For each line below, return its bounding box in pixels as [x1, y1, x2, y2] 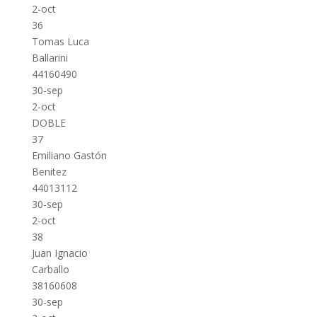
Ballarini [31, 51, 68, 64]
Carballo [31, 263, 69, 276]
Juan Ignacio [31, 246, 88, 260]
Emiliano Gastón [31, 149, 107, 162]
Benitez [31, 165, 67, 178]
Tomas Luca [31, 35, 89, 48]
